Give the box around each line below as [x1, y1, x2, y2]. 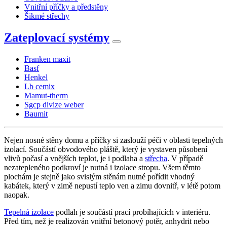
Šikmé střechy [24, 11, 69, 20]
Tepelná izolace [4, 207, 54, 216]
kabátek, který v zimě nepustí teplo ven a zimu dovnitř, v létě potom [4, 181, 220, 190]
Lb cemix [24, 82, 55, 91]
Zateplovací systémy [4, 30, 109, 44]
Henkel [24, 72, 48, 82]
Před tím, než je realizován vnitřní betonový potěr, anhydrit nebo [4, 216, 209, 225]
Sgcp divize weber [24, 100, 84, 109]
